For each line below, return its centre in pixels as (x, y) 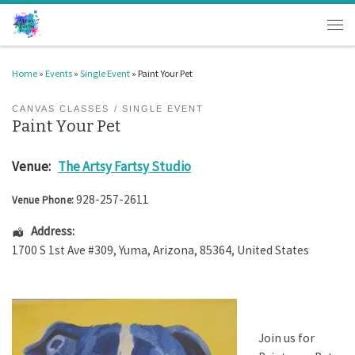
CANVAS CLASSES (61, 108)
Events (59, 73)
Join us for (287, 338)
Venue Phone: (43, 200)
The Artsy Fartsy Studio (124, 166)
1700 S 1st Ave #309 (63, 250)
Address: (52, 231)
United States (273, 250)
